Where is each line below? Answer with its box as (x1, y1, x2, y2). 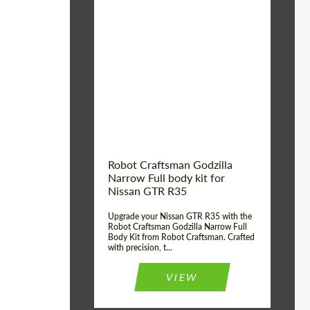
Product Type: (102, 33, 168, 47)
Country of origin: (102, 54, 186, 68)
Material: (102, 75, 145, 89)
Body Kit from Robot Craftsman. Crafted (108, 232, 255, 242)
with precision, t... (108, 242, 172, 253)
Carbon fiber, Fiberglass (149, 75, 263, 88)
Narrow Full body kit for (108, 171, 225, 184)
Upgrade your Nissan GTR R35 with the (108, 211, 252, 221)
